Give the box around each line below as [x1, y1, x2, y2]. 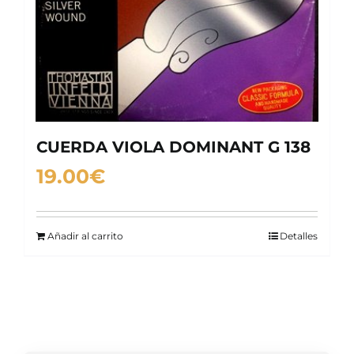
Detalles [280, 230, 318, 242]
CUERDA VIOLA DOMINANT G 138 [36, 137, 311, 156]
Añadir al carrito [47, 230, 123, 242]
